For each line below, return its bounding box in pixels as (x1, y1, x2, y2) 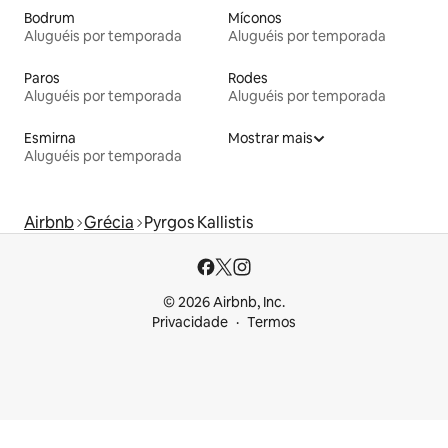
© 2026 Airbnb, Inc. (163, 293, 285, 311)
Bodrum (24, 8, 75, 27)
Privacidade (152, 313, 228, 331)
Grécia (84, 211, 134, 233)
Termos (247, 313, 296, 331)
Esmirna (24, 128, 76, 147)
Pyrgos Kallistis (144, 211, 253, 233)
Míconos (228, 8, 282, 27)
